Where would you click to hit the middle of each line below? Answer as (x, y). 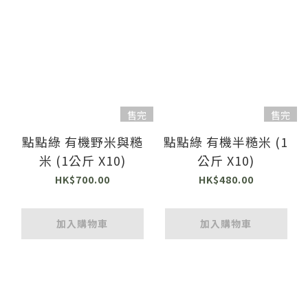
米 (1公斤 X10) (82, 160)
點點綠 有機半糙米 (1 (226, 141)
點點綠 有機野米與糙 (82, 141)
